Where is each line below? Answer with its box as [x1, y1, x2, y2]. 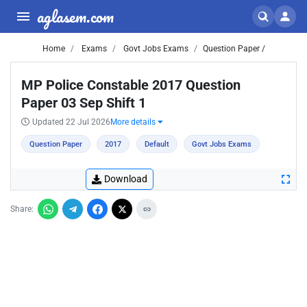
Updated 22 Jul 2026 [32, 117, 110, 127]
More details [110, 117, 158, 127]
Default [144, 140, 169, 149]
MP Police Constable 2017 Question [21, 77, 241, 93]
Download [104, 173, 147, 184]
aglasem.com [37, 3, 114, 29]
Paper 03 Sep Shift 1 [21, 95, 146, 111]
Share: [10, 204, 34, 214]
